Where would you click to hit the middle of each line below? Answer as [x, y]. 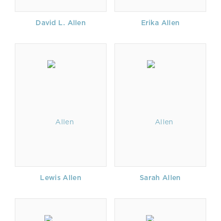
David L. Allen [61, 23]
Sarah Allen [160, 178]
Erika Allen [160, 23]
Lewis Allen [61, 178]
